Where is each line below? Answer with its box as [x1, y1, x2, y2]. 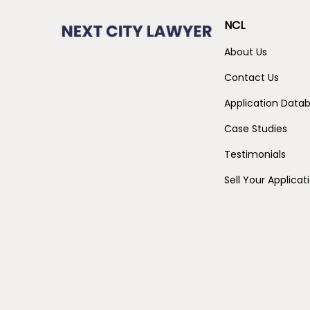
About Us [224, 44, 268, 59]
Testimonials [224, 147, 286, 161]
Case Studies [224, 121, 288, 136]
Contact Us [224, 70, 280, 84]
